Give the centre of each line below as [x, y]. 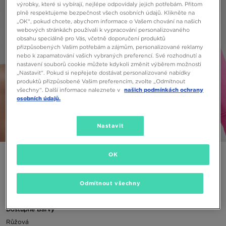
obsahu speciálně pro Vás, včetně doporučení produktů [91, 38]
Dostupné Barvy [30, 209]
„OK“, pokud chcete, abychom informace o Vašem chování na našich [109, 21]
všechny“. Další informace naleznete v [69, 90]
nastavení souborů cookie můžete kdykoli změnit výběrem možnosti [109, 64]
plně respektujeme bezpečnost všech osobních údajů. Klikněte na [106, 12]
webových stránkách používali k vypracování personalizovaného [103, 30]
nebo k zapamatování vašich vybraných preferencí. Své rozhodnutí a [109, 55]
